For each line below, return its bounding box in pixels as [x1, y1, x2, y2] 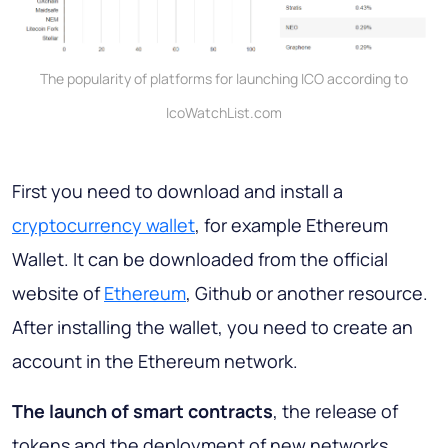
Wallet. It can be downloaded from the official [12, 247, 388, 272]
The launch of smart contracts [12, 399, 273, 424]
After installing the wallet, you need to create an [12, 315, 413, 340]
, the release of [273, 399, 398, 424]
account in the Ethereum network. [12, 349, 298, 374]
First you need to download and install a [12, 179, 343, 204]
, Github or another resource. [186, 281, 428, 306]
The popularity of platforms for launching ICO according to [40, 69, 408, 89]
